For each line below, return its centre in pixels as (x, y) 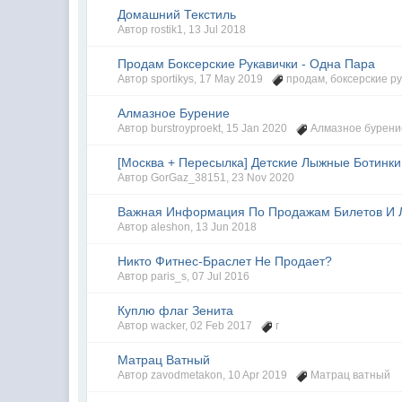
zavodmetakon (187, 375)
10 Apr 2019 (258, 375)
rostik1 (167, 30)
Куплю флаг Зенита (176, 310)
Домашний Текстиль (177, 14)
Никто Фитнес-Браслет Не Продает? (225, 261)
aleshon (171, 227)
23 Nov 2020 (263, 178)
